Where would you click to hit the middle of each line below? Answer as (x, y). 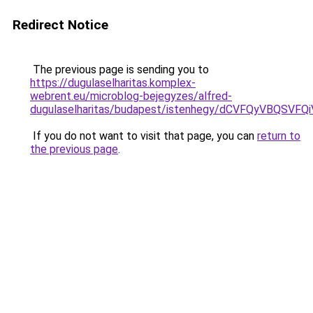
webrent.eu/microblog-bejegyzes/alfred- (131, 96)
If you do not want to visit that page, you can (144, 136)
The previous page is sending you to (119, 70)
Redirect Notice (60, 25)
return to (279, 136)
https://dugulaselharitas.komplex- (113, 83)
